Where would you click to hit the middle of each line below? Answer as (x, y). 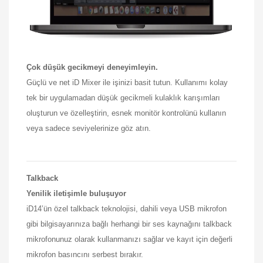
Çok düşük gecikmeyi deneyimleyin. (92, 67)
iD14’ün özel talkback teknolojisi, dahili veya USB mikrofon (127, 208)
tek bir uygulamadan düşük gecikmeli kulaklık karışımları (123, 97)
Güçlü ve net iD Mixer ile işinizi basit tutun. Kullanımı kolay (127, 82)
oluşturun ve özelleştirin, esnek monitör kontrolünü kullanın (126, 113)
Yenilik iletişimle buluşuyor (76, 193)
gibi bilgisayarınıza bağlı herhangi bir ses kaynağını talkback (129, 224)
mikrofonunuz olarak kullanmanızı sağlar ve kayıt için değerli (129, 239)
